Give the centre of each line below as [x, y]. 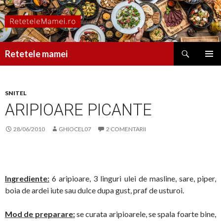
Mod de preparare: [40, 214]
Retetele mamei [36, 54]
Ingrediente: [27, 179]
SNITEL [16, 93]
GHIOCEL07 [75, 129]
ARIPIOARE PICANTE [78, 110]
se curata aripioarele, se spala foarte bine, [146, 214]
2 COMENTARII [126, 129]
